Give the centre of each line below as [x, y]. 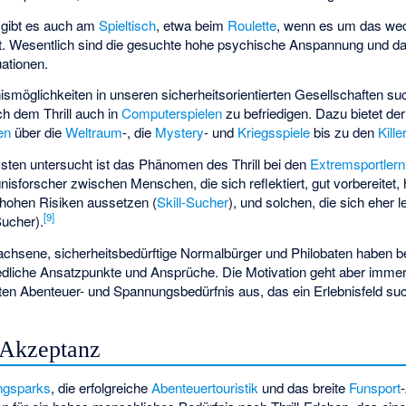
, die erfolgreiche [101, 388]
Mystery [180, 132]
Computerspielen [172, 113]
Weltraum [94, 132]
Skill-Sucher [193, 202]
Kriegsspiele [274, 132]
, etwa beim [192, 24]
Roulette [252, 24]
